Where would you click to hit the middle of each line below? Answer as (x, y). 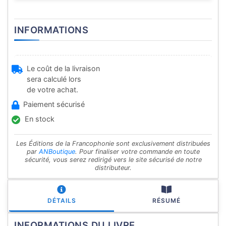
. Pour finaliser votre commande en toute (137, 152)
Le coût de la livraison (63, 69)
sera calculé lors (54, 79)
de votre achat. (52, 90)
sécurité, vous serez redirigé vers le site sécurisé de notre (113, 160)
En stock (40, 119)
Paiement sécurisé (54, 104)
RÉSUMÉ (166, 201)
